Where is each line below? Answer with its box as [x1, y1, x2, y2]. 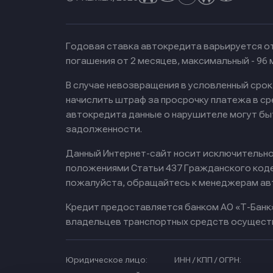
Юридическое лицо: [66, 256, 147, 265]
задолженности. [66, 124, 142, 134]
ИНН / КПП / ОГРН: [174, 256, 241, 265]
